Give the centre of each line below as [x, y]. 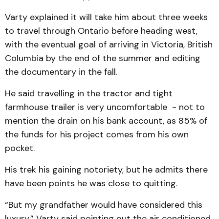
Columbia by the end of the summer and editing [103, 58]
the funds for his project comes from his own [97, 134]
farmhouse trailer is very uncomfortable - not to [105, 107]
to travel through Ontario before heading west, [101, 31]
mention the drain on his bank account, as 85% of [106, 121]
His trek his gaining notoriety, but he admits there [106, 170]
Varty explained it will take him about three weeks [106, 17]
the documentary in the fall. [61, 72]
